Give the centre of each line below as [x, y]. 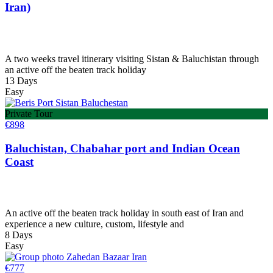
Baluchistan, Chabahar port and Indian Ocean [122, 148]
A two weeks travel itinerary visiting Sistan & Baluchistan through [132, 59]
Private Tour [29, 114]
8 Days [19, 235]
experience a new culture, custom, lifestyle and [94, 224]
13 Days [21, 81]
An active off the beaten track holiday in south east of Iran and [124, 213]
